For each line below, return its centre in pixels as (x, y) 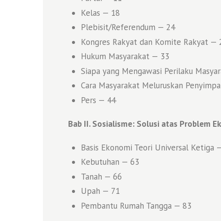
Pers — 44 (98, 100)
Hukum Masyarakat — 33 (125, 56)
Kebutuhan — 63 (110, 162)
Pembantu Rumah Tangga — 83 (136, 205)
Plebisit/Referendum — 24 (128, 27)
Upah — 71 (100, 191)
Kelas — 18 (100, 13)
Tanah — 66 (101, 176)
